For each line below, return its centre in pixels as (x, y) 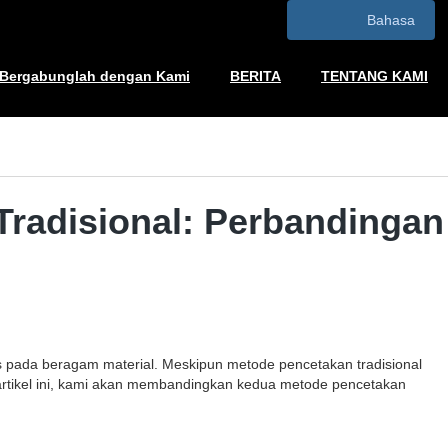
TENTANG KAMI (374, 76)
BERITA (255, 76)
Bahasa (390, 20)
